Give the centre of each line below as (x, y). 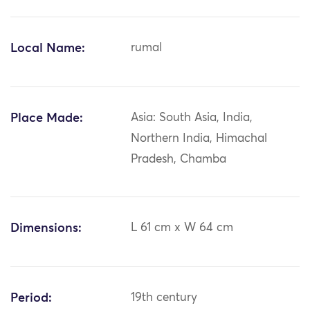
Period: (31, 299)
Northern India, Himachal (199, 139)
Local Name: (48, 49)
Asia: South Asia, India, (192, 118)
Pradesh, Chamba (179, 160)
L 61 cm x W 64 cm (182, 228)
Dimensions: (46, 229)
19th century (164, 298)
